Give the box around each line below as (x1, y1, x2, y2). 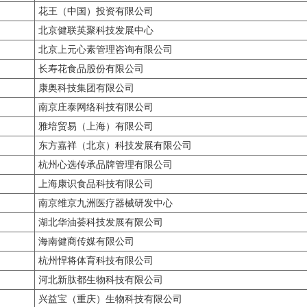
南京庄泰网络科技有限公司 (38, 102, 153, 112)
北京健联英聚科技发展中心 (38, 25, 153, 36)
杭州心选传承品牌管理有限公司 (38, 160, 173, 170)
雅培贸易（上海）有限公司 (38, 121, 153, 132)
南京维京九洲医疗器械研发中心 (38, 198, 173, 208)
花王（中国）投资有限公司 (38, 6, 153, 16)
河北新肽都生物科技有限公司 (38, 275, 163, 285)
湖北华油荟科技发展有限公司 (38, 217, 163, 228)
